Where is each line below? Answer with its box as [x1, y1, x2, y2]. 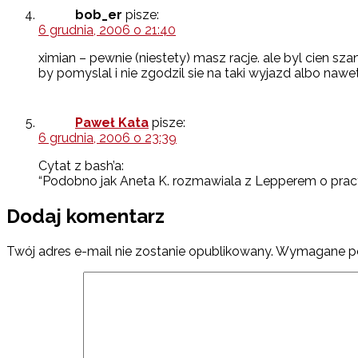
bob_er [75, 7, 122, 23]
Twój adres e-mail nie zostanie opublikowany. [6, 243, 273, 259]
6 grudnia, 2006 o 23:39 [38, 130, 177, 146]
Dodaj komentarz [6, 204, 165, 228]
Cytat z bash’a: [38, 158, 124, 174]
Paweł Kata [75, 115, 149, 131]
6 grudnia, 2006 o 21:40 [38, 22, 176, 38]
